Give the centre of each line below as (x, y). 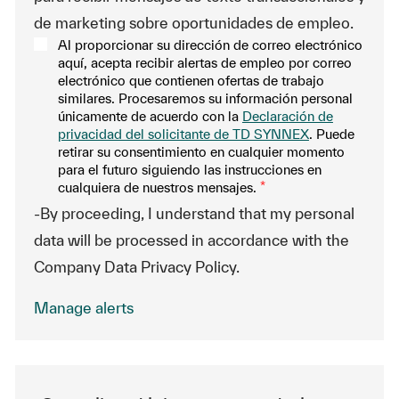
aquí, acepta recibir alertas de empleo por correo (204, 63)
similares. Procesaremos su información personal (205, 98)
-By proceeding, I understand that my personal (194, 213)
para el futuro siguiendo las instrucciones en (189, 170)
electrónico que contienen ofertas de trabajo (191, 81)
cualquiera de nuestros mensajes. (157, 187)
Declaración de (287, 116)
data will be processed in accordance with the (191, 240)
